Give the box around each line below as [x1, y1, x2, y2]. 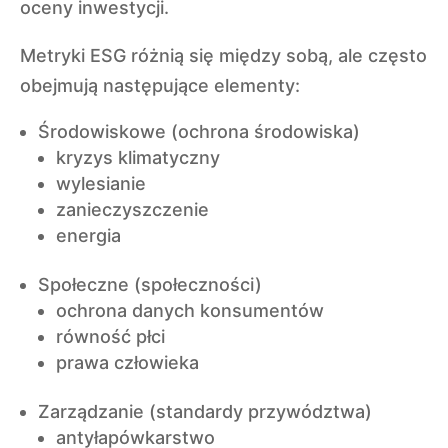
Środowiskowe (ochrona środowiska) [38, 121, 360, 142]
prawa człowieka [56, 352, 199, 373]
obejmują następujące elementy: [20, 75, 300, 96]
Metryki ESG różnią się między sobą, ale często [20, 45, 427, 66]
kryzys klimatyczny [56, 147, 220, 168]
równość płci [56, 326, 165, 347]
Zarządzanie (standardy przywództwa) [38, 401, 372, 422]
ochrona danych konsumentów [56, 300, 324, 321]
